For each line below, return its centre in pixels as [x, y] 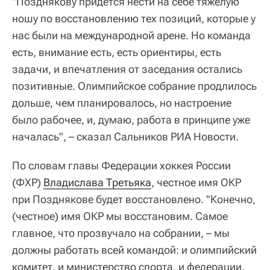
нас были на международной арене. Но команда [131, 36]
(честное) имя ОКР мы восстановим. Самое [120, 216]
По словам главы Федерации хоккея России [121, 166]
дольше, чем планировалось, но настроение [122, 103]
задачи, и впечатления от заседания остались [127, 69]
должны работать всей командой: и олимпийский [134, 250]
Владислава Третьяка [97, 183]
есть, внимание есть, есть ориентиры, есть [117, 52]
